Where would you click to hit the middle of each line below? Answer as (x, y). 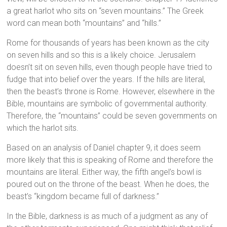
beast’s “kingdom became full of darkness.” (83, 197)
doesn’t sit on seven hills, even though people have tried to (110, 67)
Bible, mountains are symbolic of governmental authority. (107, 104)
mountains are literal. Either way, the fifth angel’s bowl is (104, 172)
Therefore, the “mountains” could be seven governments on (112, 116)
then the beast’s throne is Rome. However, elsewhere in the (111, 92)
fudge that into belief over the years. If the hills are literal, (106, 80)
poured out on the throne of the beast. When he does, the (108, 184)
